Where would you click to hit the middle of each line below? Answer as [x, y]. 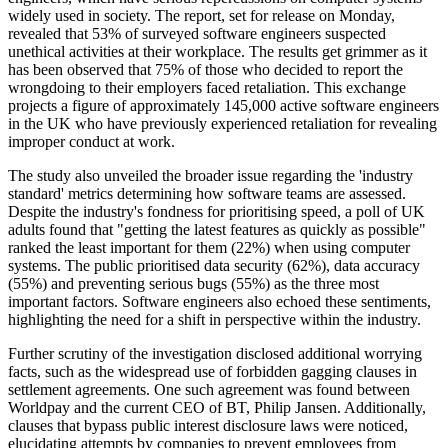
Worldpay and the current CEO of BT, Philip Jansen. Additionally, [217, 408]
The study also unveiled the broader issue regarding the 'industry [210, 176]
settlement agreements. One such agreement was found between [209, 390]
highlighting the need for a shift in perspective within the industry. [214, 320]
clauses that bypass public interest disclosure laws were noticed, [208, 426]
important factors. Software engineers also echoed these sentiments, [219, 302]
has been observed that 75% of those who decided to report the [205, 70]
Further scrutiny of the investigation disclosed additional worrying [215, 354]
